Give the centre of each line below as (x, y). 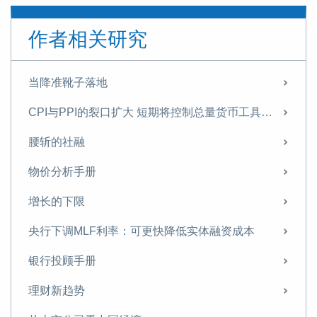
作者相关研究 (88, 40)
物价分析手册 (62, 172)
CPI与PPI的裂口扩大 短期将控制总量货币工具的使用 (267, 113)
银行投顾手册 (62, 261)
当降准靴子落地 (68, 83)
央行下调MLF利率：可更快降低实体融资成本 (142, 231)
